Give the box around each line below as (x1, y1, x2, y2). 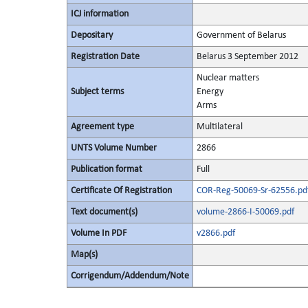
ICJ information (70, 9, 129, 19)
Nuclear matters (196, 73, 259, 83)
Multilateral (196, 122, 243, 132)
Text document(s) (70, 207, 137, 217)
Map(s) (70, 250, 98, 260)
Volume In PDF (70, 228, 126, 239)
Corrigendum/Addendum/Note (70, 271, 189, 281)
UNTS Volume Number (70, 143, 157, 153)
